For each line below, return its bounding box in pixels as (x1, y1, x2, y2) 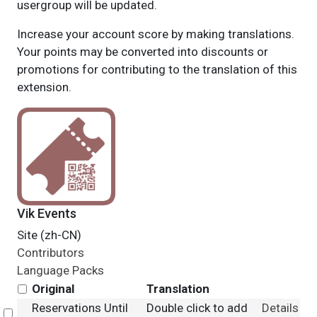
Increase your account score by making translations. (16, 27, 294, 41)
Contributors (16, 246, 84, 260)
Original (31, 282, 74, 296)
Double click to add (146, 301, 248, 315)
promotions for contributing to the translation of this (16, 62, 297, 76)
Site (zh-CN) (16, 228, 81, 242)
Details (261, 301, 299, 315)
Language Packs (16, 263, 104, 277)
